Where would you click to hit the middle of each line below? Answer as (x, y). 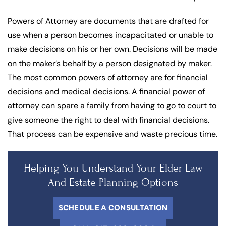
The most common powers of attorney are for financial (108, 77)
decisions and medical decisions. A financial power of (106, 91)
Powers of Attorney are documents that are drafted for (108, 21)
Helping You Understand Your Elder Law (113, 168)
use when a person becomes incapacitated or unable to (110, 35)
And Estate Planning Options (113, 182)
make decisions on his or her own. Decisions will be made (112, 49)
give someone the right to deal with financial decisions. (108, 120)
